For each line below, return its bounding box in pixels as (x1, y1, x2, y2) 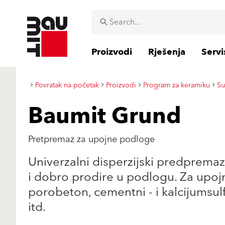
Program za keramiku (143, 79, 210, 91)
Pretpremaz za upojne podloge (28, 132, 155, 147)
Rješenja (148, 44, 185, 60)
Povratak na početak (35, 79, 99, 91)
